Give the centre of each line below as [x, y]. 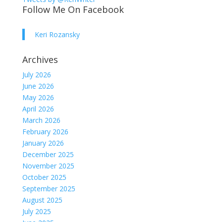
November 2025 [48, 166]
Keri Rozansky [57, 34]
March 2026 [41, 120]
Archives [40, 59]
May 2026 [38, 97]
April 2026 [38, 109]
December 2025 [48, 154]
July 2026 [36, 74]
